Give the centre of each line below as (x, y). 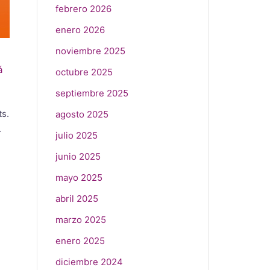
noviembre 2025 (90, 51)
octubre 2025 (84, 72)
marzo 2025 (81, 220)
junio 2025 (78, 156)
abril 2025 (77, 199)
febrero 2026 (83, 9)
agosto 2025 (82, 114)
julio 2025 (77, 135)
